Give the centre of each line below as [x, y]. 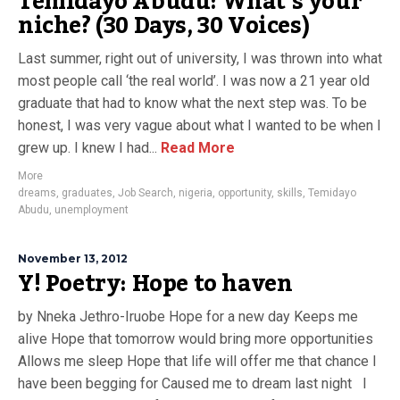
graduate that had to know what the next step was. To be [192, 103]
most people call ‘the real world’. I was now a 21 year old [194, 81]
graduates [87, 193]
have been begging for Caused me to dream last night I [192, 383]
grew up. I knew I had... [87, 148]
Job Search [146, 193]
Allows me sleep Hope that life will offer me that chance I [197, 361]
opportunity [245, 193]
